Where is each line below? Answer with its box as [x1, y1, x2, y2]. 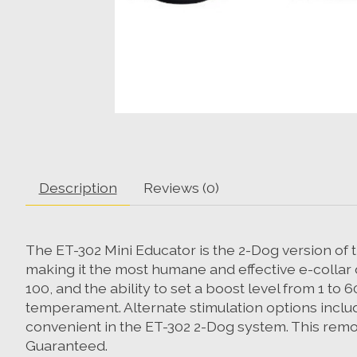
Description [38, 178, 117, 196]
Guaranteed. [25, 336, 108, 354]
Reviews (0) [143, 178, 219, 196]
